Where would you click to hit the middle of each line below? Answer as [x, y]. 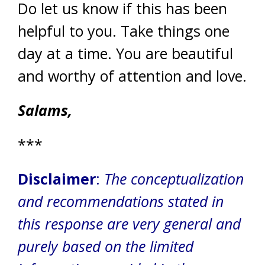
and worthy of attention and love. [132, 76]
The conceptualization [172, 179]
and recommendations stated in [121, 201]
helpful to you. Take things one [124, 31]
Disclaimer [57, 179]
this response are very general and [129, 224]
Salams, [45, 110]
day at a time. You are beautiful [125, 53]
